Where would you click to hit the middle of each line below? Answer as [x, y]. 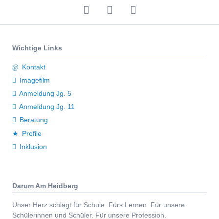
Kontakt [34, 67]
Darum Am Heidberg [45, 186]
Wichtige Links [37, 48]
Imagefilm [35, 80]
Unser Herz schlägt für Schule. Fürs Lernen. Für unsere [98, 205]
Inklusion [33, 146]
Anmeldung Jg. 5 [45, 94]
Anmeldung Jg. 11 [47, 107]
